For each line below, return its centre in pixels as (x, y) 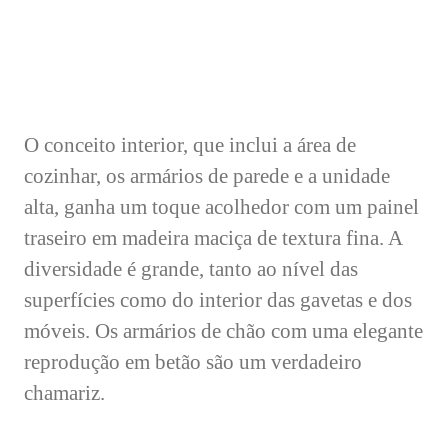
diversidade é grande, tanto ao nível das (191, 269)
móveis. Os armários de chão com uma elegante (223, 331)
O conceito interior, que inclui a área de (190, 145)
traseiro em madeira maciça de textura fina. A (213, 238)
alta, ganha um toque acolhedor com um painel (221, 207)
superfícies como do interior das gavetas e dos (218, 300)
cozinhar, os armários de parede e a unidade (207, 176)
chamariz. (64, 393)
